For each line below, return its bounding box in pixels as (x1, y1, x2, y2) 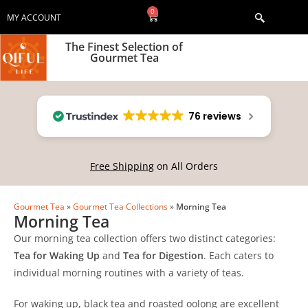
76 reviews (188, 109, 241, 123)
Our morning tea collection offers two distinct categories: (14, 232, 276, 245)
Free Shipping (90, 159, 154, 173)
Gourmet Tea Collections (73, 201, 168, 212)
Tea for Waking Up (14, 249, 100, 262)
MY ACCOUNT (7, 11, 61, 23)
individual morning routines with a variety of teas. (14, 266, 244, 279)
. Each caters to (203, 249, 274, 262)
